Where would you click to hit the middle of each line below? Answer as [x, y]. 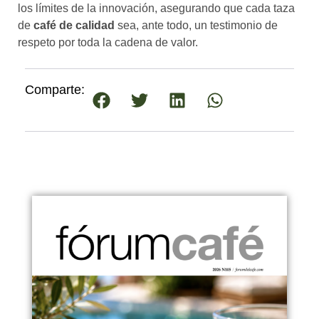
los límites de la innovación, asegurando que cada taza [156, 8]
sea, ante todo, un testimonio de [196, 25]
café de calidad [74, 25]
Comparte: [55, 90]
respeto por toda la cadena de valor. [108, 42]
